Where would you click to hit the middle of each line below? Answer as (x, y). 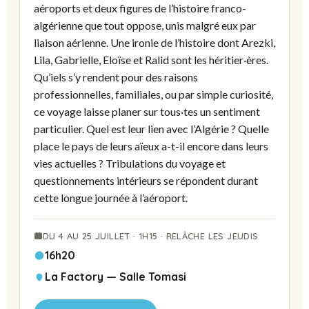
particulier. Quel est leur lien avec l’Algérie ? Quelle (151, 128)
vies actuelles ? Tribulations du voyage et (130, 163)
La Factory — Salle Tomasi (116, 276)
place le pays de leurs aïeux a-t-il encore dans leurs (151, 146)
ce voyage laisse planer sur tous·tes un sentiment (147, 111)
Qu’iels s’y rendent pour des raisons (116, 77)
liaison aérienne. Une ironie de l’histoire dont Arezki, (154, 42)
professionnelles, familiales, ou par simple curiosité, (153, 94)
